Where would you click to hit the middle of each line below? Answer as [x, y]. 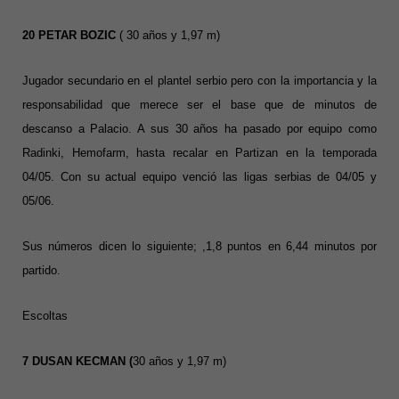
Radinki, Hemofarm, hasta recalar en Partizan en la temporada [199, 153]
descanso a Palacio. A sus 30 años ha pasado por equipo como [199, 129]
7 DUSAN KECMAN [76, 362]
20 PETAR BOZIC [69, 36]
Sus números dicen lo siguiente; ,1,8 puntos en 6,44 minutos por [199, 247]
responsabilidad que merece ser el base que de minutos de [199, 105]
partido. [41, 271]
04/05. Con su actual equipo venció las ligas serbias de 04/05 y [199, 177]
